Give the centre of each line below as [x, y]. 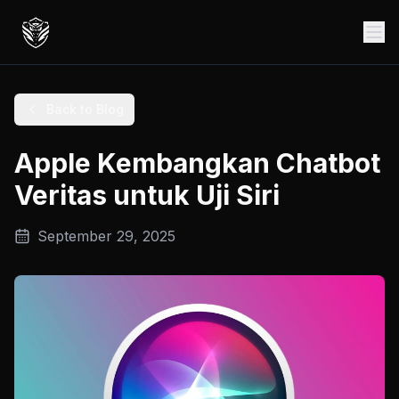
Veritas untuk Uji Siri [147, 195]
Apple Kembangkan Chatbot [197, 163]
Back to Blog [85, 109]
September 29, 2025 [106, 236]
